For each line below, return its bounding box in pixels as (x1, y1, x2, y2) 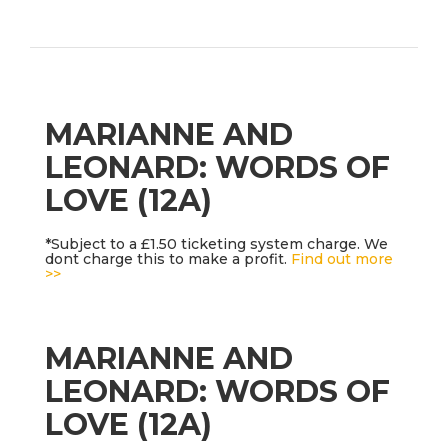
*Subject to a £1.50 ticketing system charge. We (45, 235, 388, 254)
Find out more (291, 250, 393, 269)
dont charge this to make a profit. (45, 250, 291, 269)
